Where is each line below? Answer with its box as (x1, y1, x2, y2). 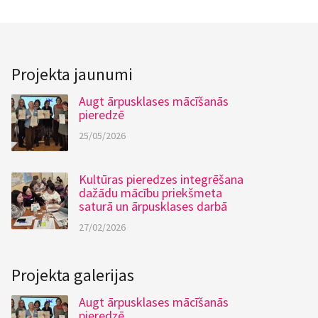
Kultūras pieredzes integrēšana (79, 171, 243, 187)
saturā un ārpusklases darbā (79, 198, 227, 214)
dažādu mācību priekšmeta (79, 185, 222, 201)
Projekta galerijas (11, 264, 134, 286)
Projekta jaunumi (11, 63, 133, 85)
